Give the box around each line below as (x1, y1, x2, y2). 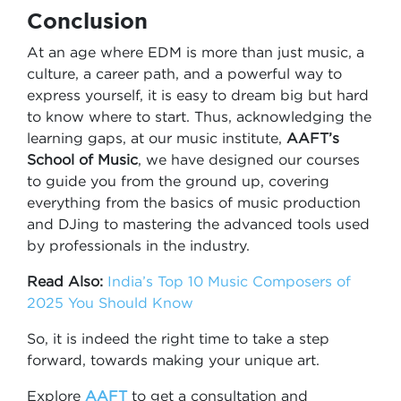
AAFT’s (286, 130, 339, 146)
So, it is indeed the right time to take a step (27, 330, 329, 346)
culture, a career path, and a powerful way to (27, 65, 342, 81)
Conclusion (27, 8, 148, 33)
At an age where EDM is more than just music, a (27, 44, 364, 60)
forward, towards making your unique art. (27, 352, 320, 368)
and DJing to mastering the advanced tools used (27, 216, 370, 232)
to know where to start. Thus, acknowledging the (27, 108, 371, 124)
